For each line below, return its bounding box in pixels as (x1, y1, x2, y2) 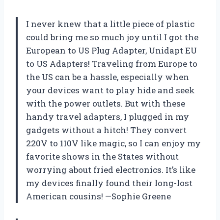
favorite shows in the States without (26, 150, 179, 162)
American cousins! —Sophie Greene (26, 190, 171, 202)
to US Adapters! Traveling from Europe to (26, 57, 197, 69)
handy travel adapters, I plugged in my (26, 110, 189, 122)
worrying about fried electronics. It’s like (26, 164, 195, 175)
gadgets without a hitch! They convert (26, 124, 187, 136)
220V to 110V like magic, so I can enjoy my (26, 137, 201, 149)
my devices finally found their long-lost (26, 177, 192, 189)
